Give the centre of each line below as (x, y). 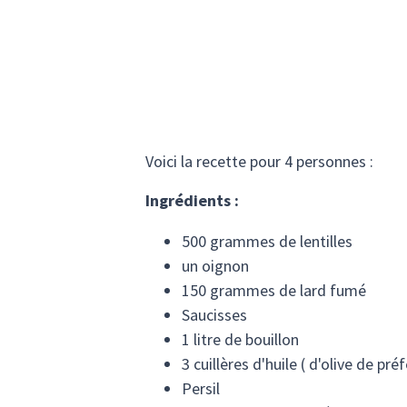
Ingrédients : (192, 200)
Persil (201, 388)
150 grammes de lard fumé (274, 290)
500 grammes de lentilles (267, 241)
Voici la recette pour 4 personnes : (259, 161)
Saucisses (214, 314)
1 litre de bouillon (240, 339)
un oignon (215, 265)
